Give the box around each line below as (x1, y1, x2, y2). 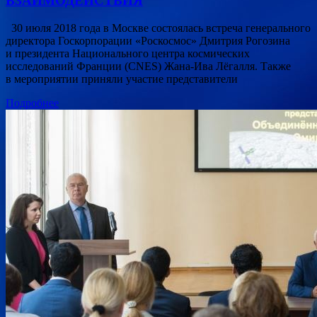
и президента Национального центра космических (6, 47, 250, 59)
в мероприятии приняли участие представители (6, 72, 238, 85)
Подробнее (6, 96, 59, 109)
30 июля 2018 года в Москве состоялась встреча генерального (6, 21, 311, 34)
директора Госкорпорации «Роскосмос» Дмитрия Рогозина (6, 34, 290, 47)
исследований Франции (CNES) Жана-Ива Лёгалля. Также (6, 59, 291, 72)
